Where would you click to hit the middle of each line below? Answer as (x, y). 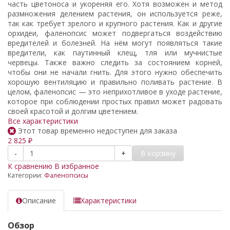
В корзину (158, 153)
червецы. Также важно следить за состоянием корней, (115, 62)
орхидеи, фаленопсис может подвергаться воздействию (115, 33)
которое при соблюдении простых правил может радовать (115, 101)
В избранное (77, 166)
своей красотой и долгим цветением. (73, 111)
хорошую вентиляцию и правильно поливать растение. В (115, 82)
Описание (39, 200)
